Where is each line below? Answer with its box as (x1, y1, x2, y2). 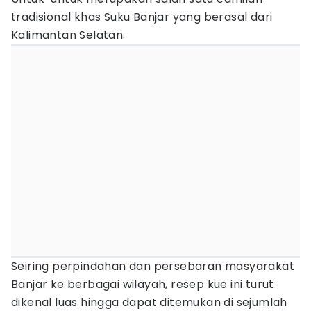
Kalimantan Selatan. (11, 27, 126, 43)
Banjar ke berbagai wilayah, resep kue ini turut (11, 276, 274, 292)
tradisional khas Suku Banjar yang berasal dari (11, 9, 273, 25)
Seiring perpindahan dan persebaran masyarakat (11, 258, 294, 274)
